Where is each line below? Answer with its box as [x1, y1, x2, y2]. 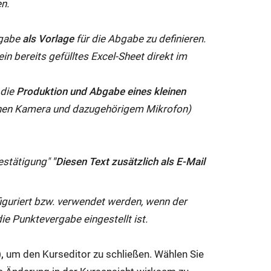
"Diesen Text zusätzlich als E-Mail [52, 155, 206, 168]
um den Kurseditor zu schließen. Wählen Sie [4, 248, 204, 261]
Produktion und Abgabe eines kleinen [16, 85, 186, 97]
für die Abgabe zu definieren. [76, 32, 206, 45]
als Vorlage [22, 32, 77, 45]
